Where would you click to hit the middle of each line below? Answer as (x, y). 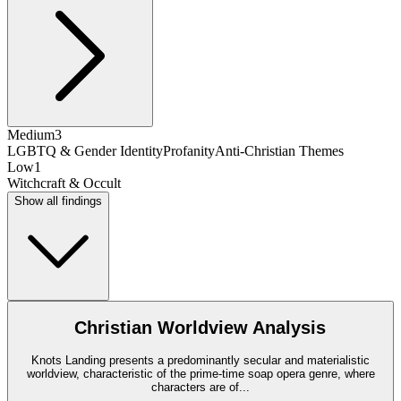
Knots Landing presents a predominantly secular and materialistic (200, 360)
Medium (31, 134)
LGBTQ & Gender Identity (85, 150)
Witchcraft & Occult (64, 183)
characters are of (195, 387)
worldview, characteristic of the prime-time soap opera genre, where (200, 373)
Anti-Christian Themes (279, 150)
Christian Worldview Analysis (200, 328)
